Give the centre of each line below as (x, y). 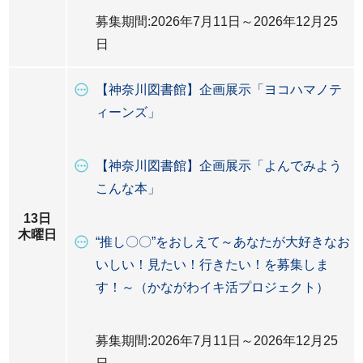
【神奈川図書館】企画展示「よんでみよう (219, 166)
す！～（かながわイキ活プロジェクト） (212, 287)
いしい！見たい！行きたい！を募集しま (212, 265)
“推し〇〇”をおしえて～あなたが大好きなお (223, 242)
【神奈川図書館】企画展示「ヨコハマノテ (219, 90)
